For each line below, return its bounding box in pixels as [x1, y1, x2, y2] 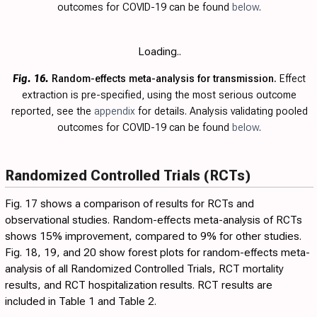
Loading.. [137, 45, 181, 59]
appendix [93, 105, 135, 118]
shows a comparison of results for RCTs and [38, 197, 254, 211]
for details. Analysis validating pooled [134, 105, 308, 118]
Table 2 [118, 295, 154, 309]
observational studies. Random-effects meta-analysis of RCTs [5, 214, 302, 227]
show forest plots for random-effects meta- [96, 246, 310, 260]
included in [5, 295, 59, 309]
